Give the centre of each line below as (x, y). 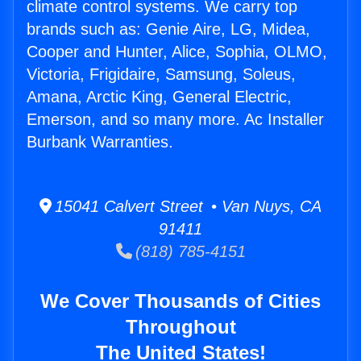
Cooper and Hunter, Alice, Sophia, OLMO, (177, 52)
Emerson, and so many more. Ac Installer (175, 120)
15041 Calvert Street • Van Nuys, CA (187, 207)
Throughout (180, 327)
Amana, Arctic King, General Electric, (159, 97)
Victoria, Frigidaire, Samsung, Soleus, (161, 75)
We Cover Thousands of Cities (180, 301)
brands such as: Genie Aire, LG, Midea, (168, 29)
